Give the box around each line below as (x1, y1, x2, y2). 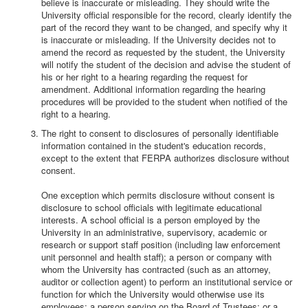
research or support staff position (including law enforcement (41, 238, 280, 251)
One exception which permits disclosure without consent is (41, 188, 275, 201)
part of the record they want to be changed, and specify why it (41, 21, 287, 34)
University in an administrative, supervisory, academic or (41, 225, 267, 239)
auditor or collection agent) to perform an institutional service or (41, 275, 292, 288)
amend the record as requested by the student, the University (41, 45, 285, 58)
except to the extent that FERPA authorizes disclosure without (41, 151, 289, 164)
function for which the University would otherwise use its (41, 287, 265, 300)
